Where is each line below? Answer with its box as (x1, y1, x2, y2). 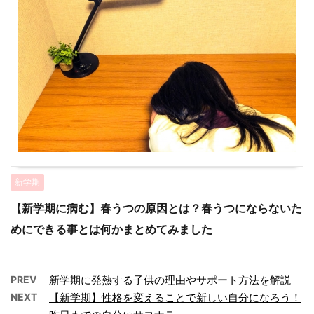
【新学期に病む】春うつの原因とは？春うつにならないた (11, 201, 302, 216)
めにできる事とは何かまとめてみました (11, 222, 212, 237)
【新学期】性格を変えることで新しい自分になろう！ (49, 291, 301, 305)
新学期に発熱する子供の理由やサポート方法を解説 (49, 273, 291, 287)
